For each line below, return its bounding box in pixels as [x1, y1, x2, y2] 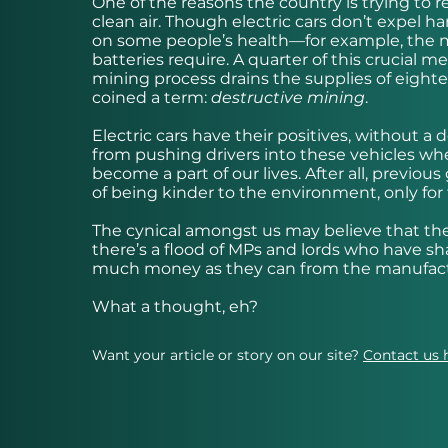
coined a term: [92, 88, 211, 108]
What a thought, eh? [92, 297, 258, 317]
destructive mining [211, 88, 365, 108]
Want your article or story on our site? [92, 346, 363, 365]
